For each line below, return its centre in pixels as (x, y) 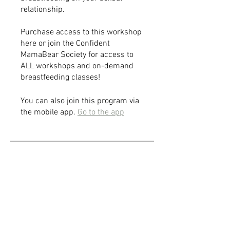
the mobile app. (48, 113)
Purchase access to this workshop (81, 33)
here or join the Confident (65, 44)
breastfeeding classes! (60, 78)
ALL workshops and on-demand (77, 66)
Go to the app (101, 113)
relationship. (43, 10)
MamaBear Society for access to (77, 55)
